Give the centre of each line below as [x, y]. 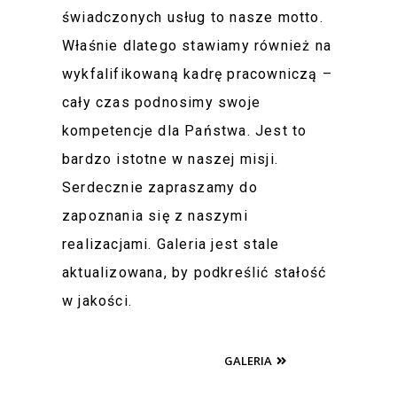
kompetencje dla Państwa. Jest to [185, 130]
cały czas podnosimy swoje [161, 102]
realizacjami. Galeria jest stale [171, 244]
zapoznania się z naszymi [155, 215]
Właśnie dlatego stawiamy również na [197, 45]
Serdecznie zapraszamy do [160, 187]
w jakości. [97, 300]
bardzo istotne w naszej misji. [170, 159]
